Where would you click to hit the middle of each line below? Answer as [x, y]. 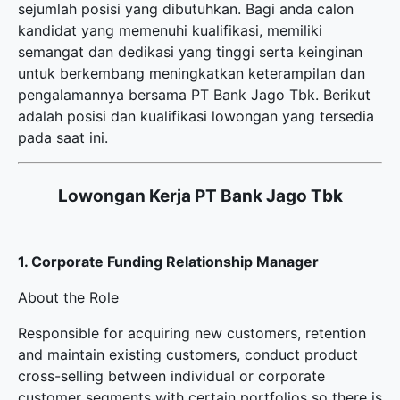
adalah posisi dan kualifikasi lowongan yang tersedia [196, 116]
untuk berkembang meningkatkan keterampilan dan [192, 73]
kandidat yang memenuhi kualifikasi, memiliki [170, 30]
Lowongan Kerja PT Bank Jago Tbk [200, 196]
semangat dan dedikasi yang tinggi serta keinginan [190, 52]
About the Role [68, 297]
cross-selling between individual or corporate [171, 376]
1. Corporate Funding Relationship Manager [168, 262]
